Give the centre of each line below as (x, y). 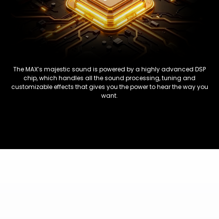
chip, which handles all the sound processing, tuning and (109, 78)
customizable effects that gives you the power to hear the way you (109, 87)
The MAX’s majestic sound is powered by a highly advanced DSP (109, 69)
